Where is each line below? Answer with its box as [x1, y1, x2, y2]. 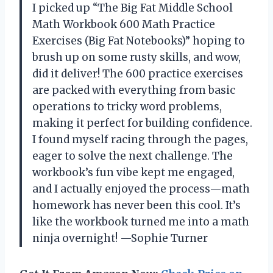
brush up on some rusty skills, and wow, [32, 50, 241, 64]
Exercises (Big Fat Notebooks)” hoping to [32, 34, 245, 48]
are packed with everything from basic [32, 83, 235, 97]
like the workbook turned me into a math [32, 214, 249, 229]
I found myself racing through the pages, [32, 132, 248, 146]
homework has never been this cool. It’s [32, 198, 241, 212]
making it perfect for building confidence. [32, 116, 252, 130]
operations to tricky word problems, [32, 99, 222, 113]
